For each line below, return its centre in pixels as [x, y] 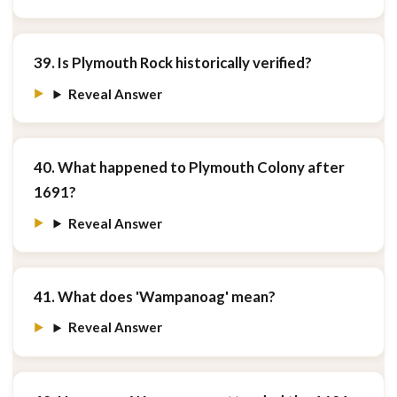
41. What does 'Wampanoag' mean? [154, 296]
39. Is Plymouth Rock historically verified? [172, 63]
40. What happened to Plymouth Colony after [189, 167]
